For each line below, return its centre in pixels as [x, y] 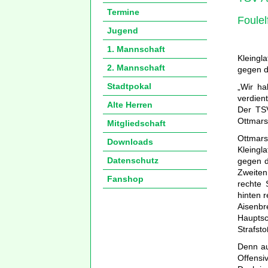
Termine [123, 12]
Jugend [123, 31]
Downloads [130, 142]
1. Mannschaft [136, 49]
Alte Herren [130, 105]
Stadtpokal [129, 86]
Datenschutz [133, 160]
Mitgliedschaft [136, 123]
